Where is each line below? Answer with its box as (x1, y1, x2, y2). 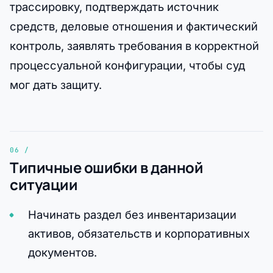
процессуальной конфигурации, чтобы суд (10, 58, 245, 72)
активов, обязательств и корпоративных (27, 227, 250, 241)
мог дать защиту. (10, 77, 102, 91)
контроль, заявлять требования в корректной (10, 38, 259, 52)
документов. (27, 246, 97, 260)
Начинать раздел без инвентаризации (27, 208, 236, 222)
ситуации (10, 174, 78, 194)
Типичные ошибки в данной (10, 157, 204, 177)
